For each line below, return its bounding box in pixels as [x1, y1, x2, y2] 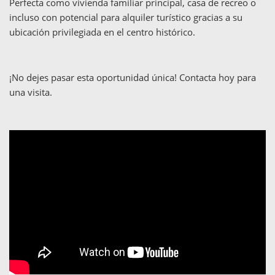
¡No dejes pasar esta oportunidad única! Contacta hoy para [9, 71, 256, 83]
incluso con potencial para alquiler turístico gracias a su [9, 11, 242, 23]
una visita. [9, 86, 52, 98]
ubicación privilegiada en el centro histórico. [9, 26, 195, 38]
